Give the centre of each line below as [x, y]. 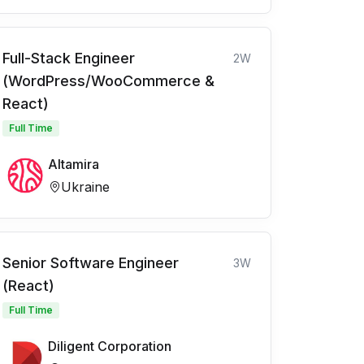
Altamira [74, 165]
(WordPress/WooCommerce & [108, 81]
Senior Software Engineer [91, 263]
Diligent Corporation [110, 347]
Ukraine [85, 187]
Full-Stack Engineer [69, 58]
